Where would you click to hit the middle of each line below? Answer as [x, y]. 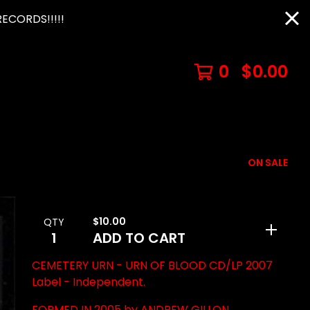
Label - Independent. [89, 282]
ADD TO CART [139, 238]
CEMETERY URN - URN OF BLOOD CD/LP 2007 [152, 265]
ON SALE [268, 163]
